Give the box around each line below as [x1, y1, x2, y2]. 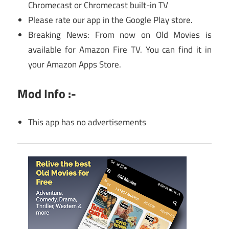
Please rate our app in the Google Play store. [28, 13, 193, 27]
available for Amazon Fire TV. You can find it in [28, 43, 212, 57]
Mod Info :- [17, 84, 76, 103]
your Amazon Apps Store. [28, 58, 122, 72]
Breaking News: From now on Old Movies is [28, 28, 212, 42]
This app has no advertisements [28, 116, 147, 129]
